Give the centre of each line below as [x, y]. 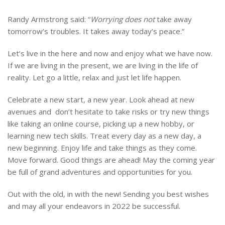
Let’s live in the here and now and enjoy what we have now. [110, 53]
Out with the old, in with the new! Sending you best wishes [108, 194]
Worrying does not [123, 19]
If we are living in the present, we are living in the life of [103, 65]
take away [173, 19]
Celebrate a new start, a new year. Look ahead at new [101, 99]
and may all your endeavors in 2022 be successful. [94, 206]
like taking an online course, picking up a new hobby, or [101, 123]
